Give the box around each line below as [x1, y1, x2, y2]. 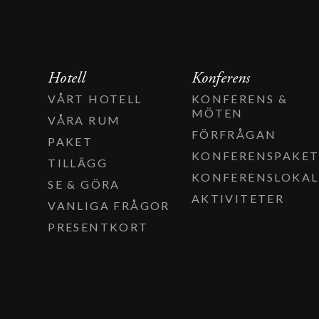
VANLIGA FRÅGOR [48, 198, 170, 212]
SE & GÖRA [48, 177, 120, 191]
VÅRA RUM [48, 113, 121, 127]
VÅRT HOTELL [48, 91, 142, 105]
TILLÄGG [48, 155, 108, 169]
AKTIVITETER [191, 191, 285, 205]
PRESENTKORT [48, 219, 149, 234]
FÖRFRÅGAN [191, 127, 277, 141]
